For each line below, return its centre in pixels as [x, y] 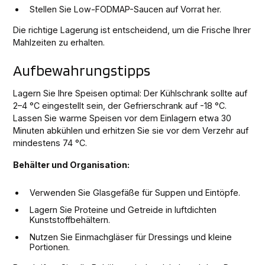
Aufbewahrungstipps [82, 70]
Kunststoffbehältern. [70, 219]
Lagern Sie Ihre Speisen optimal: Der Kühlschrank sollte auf [130, 93]
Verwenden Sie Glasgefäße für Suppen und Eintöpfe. [135, 192]
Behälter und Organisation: [72, 164]
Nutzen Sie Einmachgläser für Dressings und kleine [131, 237]
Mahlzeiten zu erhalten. [59, 42]
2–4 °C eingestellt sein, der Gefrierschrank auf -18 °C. [120, 105]
